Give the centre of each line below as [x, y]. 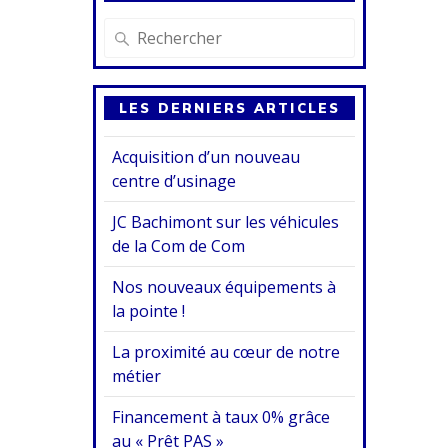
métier [137, 375]
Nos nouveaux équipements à [224, 286]
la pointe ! [149, 310]
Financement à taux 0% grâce [221, 416]
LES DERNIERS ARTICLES [229, 107]
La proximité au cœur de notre [226, 351]
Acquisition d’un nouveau [206, 156]
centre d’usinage [174, 180]
